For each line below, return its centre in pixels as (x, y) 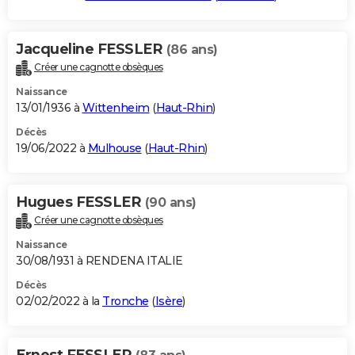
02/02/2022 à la (59, 301)
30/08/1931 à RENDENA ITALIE (99, 260)
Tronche (126, 301)
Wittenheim (116, 107)
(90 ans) (170, 202)
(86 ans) (192, 49)
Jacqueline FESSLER (91, 49)
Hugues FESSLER (80, 202)
